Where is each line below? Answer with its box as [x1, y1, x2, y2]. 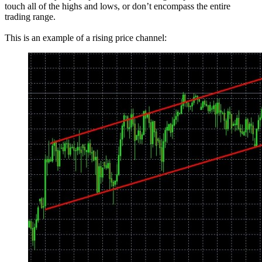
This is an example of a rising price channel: [5, 33, 167, 43]
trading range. [5, 12, 56, 22]
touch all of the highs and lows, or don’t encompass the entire [5, 1, 230, 12]
